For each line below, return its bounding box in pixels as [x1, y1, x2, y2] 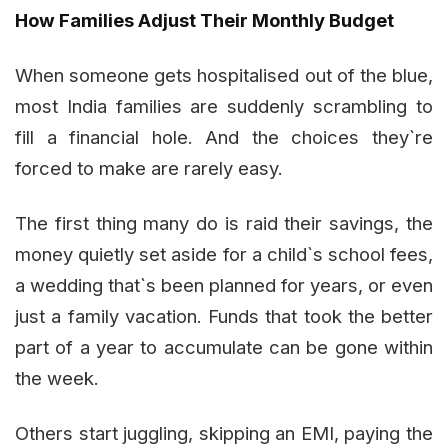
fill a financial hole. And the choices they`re [15, 126, 433, 149]
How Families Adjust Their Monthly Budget [15, 9, 394, 32]
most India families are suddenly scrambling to [15, 95, 433, 118]
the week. [15, 367, 99, 390]
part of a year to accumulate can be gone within [15, 336, 433, 359]
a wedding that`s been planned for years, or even [15, 274, 433, 297]
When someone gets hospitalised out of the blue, [15, 64, 433, 87]
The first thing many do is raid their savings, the [15, 212, 433, 235]
